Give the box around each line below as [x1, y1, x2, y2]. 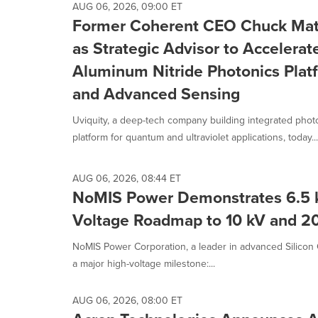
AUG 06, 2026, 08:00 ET [72, 293, 182, 308]
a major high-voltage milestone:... [72, 256, 215, 271]
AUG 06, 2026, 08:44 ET [72, 171, 181, 186]
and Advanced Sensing [72, 82, 240, 106]
